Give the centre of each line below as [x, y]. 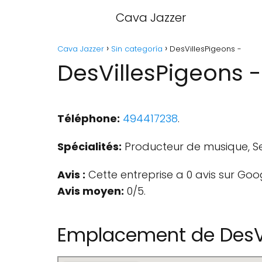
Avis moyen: [91, 191]
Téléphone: [89, 118]
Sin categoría [137, 49]
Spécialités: [89, 146]
